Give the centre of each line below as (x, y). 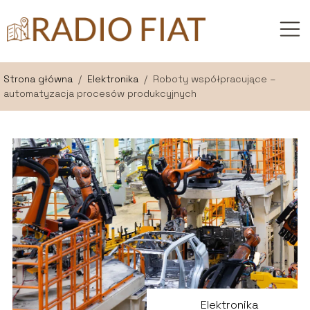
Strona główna (39, 79)
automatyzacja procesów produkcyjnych (100, 93)
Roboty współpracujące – (215, 79)
